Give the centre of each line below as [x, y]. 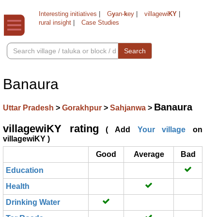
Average [149, 154]
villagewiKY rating [51, 129]
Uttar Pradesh [29, 108]
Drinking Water [33, 202]
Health [18, 186]
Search [135, 51]
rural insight [55, 23]
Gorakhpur [83, 108]
